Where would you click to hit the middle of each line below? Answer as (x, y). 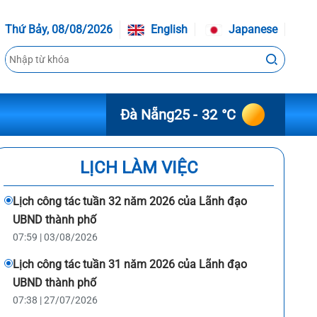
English (168, 29)
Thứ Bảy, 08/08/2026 (59, 29)
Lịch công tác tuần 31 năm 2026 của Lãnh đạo (130, 264)
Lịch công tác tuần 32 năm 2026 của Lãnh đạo (130, 201)
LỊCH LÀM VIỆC (139, 168)
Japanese (252, 29)
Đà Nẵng (147, 115)
